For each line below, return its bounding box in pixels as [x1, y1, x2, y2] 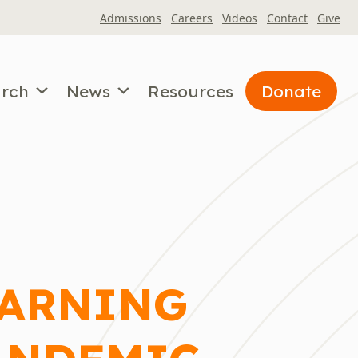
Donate [261, 80, 321, 101]
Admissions [100, 10, 161, 26]
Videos [222, 10, 257, 26]
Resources [148, 80, 233, 101]
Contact [267, 10, 308, 26]
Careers [171, 10, 213, 26]
